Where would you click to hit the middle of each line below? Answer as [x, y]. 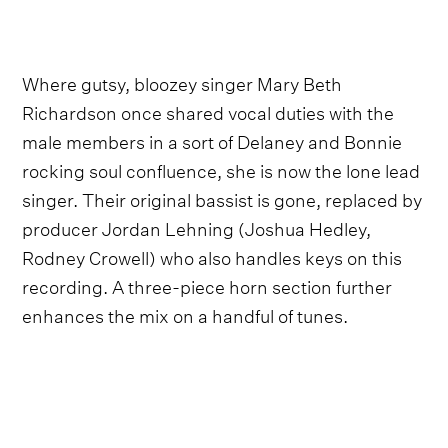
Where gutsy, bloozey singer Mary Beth [182, 81]
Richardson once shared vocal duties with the [208, 110]
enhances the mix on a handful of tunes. [185, 313]
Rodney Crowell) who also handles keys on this [212, 255]
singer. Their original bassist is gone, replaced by [222, 197]
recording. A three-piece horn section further [207, 284]
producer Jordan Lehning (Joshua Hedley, [197, 226]
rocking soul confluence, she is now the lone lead [221, 168]
